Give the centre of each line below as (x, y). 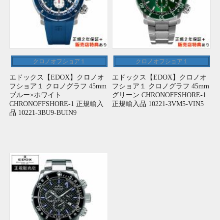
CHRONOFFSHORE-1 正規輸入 (57, 104)
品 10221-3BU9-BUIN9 (43, 113)
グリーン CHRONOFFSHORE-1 (159, 95)
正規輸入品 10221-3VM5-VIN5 (158, 104)
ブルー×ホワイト (36, 95)
